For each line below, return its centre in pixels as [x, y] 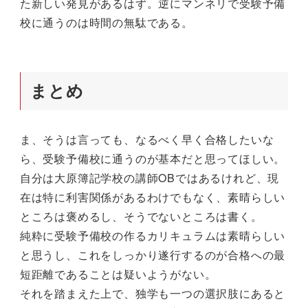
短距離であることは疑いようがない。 [118, 274]
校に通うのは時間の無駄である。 [106, 22]
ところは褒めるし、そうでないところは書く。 [141, 216]
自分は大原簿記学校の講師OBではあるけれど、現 [150, 177]
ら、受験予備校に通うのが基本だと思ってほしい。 [153, 158]
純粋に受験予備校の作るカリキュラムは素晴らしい [153, 235]
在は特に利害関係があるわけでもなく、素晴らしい [153, 197]
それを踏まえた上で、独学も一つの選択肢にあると [153, 293]
